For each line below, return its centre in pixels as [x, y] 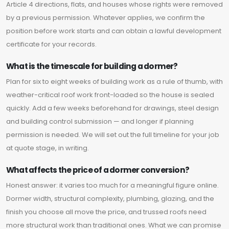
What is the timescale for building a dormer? [92, 66]
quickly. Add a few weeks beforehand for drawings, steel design [112, 108]
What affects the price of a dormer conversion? [98, 170]
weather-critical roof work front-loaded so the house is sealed [110, 95]
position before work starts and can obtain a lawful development [114, 31]
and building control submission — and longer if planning [100, 122]
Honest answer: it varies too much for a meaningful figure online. [112, 186]
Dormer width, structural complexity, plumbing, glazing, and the [110, 199]
